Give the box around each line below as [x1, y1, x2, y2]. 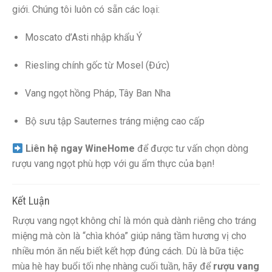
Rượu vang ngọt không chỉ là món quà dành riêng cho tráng [12, 215, 256, 227]
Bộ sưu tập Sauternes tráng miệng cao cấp [24, 115, 205, 127]
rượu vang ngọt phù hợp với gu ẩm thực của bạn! [12, 158, 215, 170]
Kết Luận [12, 194, 50, 208]
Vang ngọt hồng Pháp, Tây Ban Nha [24, 87, 171, 99]
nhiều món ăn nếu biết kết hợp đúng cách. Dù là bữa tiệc [12, 245, 243, 257]
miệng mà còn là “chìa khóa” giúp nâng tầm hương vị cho [12, 230, 246, 242]
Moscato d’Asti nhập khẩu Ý [24, 32, 142, 44]
